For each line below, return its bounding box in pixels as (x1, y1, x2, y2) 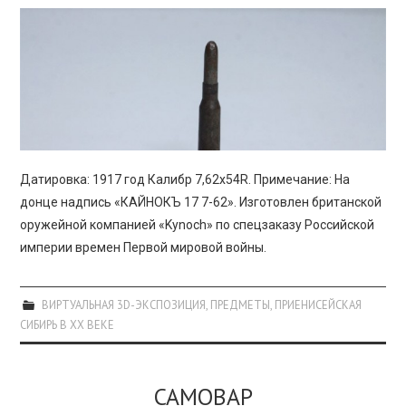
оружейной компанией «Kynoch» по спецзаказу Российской (20, 217, 375, 233)
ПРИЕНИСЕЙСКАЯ (274, 297, 362, 313)
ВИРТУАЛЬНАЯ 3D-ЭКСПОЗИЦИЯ (41, 297, 206, 313)
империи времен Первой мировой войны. (20, 240, 267, 256)
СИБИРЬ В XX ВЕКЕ (20, 317, 115, 333)
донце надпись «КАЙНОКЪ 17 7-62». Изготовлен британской (20, 195, 382, 210)
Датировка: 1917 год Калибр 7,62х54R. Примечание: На (20, 172, 351, 188)
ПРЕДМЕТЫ (209, 297, 270, 313)
